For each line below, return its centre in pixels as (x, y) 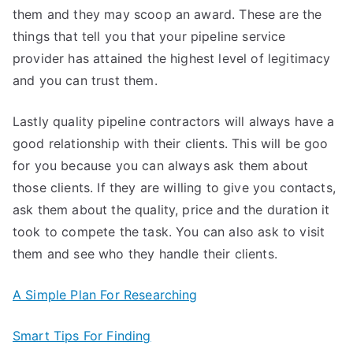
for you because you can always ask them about (161, 165)
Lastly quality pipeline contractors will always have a (174, 121)
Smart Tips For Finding (82, 336)
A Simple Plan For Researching (105, 295)
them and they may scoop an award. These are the (167, 14)
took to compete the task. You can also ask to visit (169, 232)
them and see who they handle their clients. (145, 254)
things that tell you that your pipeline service (149, 36)
